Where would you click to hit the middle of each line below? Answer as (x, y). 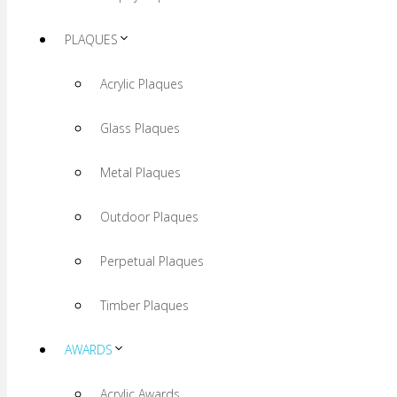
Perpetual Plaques (152, 261)
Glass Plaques (140, 128)
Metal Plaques (140, 172)
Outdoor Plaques (149, 217)
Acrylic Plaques (142, 84)
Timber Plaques (144, 305)
